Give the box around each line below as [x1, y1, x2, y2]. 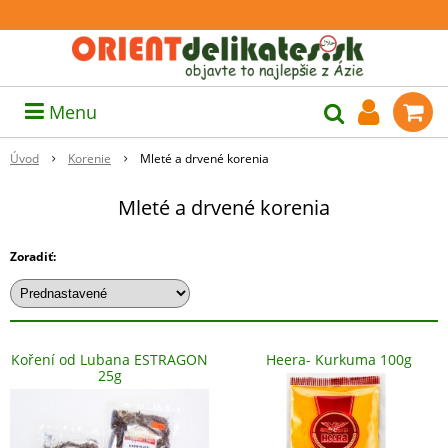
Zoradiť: [10, 248, 56, 265]
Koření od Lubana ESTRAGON [11, 350, 208, 369]
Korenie [68, 150, 111, 167]
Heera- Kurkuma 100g [265, 350, 412, 369]
